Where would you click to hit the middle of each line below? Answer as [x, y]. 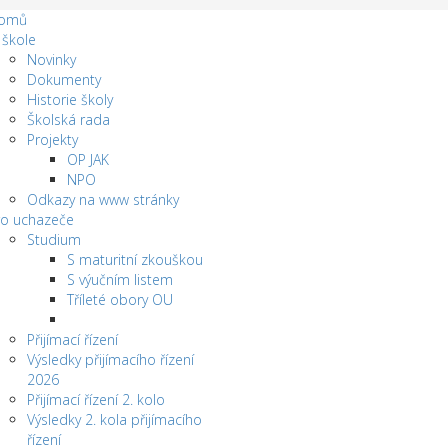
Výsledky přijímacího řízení [110, 359]
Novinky [51, 59]
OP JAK [87, 159]
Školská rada [68, 119]
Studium [53, 239]
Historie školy [69, 99]
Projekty [52, 139]
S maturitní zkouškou [134, 259]
